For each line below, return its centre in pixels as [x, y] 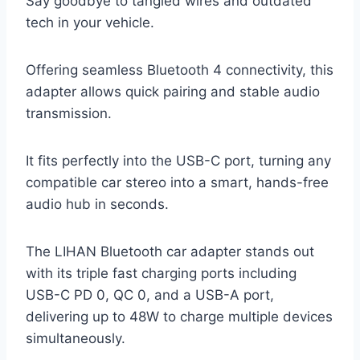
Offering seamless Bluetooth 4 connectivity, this [180, 70]
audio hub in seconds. [97, 204]
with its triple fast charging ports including [161, 273]
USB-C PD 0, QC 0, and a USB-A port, [150, 295]
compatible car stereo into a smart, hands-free [177, 182]
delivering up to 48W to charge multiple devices [179, 316]
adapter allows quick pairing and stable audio [173, 91]
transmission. [69, 113]
